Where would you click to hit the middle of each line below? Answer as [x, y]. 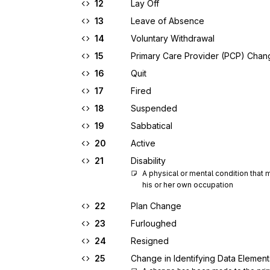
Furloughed [154, 223]
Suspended [154, 108]
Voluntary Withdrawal [173, 38]
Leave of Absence [168, 21]
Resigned [150, 241]
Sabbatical [152, 126]
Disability [148, 161]
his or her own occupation [188, 185]
